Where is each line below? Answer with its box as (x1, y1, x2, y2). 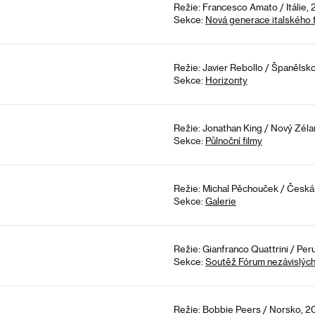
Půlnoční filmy (205, 135, 262, 146)
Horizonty (205, 75, 247, 86)
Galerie (205, 195, 236, 207)
